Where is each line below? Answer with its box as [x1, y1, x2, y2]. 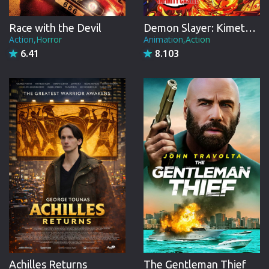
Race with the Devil [9, 21, 101, 34]
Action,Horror [9, 33, 62, 45]
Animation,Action [144, 33, 210, 45]
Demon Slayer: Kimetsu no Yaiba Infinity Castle [245, 21, 256, 34]
